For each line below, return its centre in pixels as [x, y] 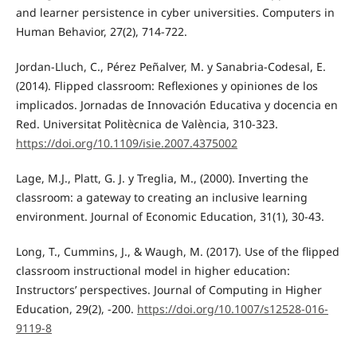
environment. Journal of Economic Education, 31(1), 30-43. [170, 217]
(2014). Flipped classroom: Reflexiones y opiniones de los [167, 86]
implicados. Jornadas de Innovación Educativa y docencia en [177, 105]
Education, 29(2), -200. [76, 309]
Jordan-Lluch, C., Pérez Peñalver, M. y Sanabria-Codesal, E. [171, 67]
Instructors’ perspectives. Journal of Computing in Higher [169, 290]
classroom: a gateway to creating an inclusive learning [161, 198]
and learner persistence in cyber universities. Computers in [175, 13]
